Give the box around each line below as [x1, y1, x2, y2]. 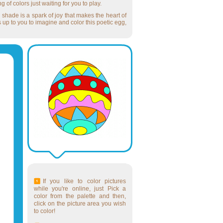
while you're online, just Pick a [34, 185, 126, 192]
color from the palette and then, [34, 193, 126, 200]
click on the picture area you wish [34, 200, 126, 207]
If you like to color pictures [43, 178, 126, 185]
